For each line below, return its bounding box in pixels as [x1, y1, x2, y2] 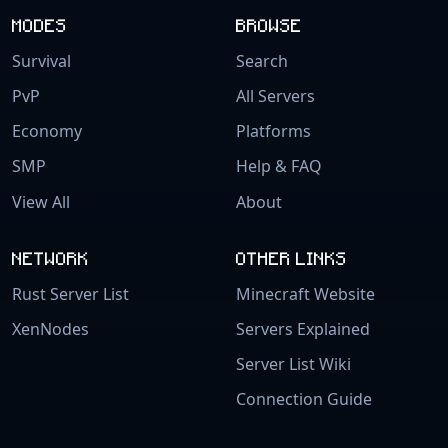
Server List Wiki [236, 353, 351, 376]
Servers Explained [236, 317, 370, 340]
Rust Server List [12, 282, 129, 305]
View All [12, 190, 70, 213]
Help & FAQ [236, 155, 322, 178]
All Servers [236, 85, 315, 108]
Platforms [236, 120, 311, 143]
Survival [12, 49, 71, 72]
